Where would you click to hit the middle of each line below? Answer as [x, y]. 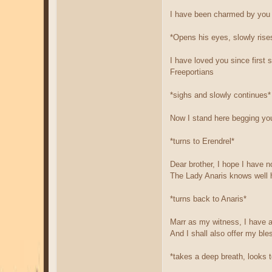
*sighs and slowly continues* [220, 95]
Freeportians [192, 72]
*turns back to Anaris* [208, 199]
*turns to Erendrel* [202, 141]
